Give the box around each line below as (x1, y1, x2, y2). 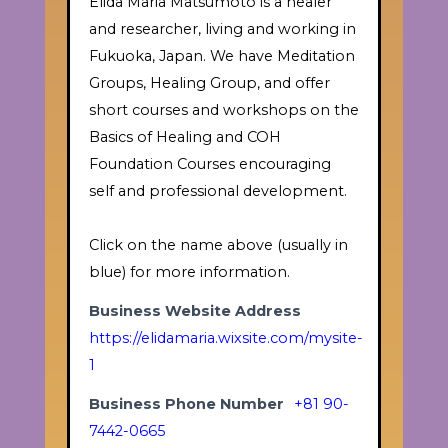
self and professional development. (88, 182, 347, 201)
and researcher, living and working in (88, 20, 356, 39)
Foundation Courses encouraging (88, 155, 331, 174)
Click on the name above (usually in (88, 236, 348, 255)
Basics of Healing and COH (88, 128, 281, 147)
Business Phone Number (88, 395, 284, 414)
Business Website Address (88, 302, 301, 321)
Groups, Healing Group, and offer (88, 74, 330, 93)
